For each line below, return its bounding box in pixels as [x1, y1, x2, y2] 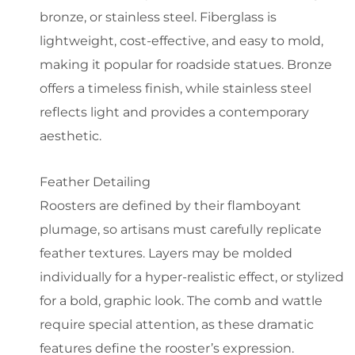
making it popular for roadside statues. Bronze [40, 56, 332, 72]
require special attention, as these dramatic [40, 316, 314, 332]
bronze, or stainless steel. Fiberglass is [40, 9, 277, 25]
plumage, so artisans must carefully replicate [40, 221, 322, 237]
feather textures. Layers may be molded [40, 245, 292, 261]
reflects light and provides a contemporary [40, 104, 309, 120]
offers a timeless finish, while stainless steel [40, 80, 311, 96]
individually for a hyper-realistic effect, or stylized [40, 269, 344, 284]
